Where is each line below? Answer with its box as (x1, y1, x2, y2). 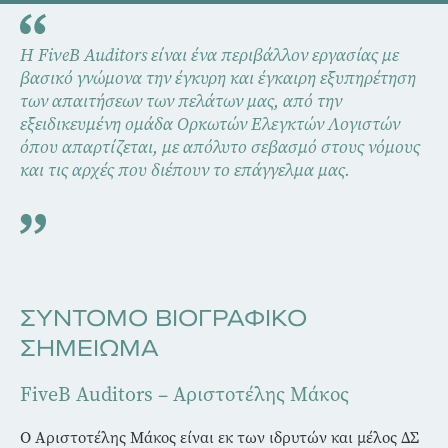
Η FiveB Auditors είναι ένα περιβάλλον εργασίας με (20, 42, 399, 67)
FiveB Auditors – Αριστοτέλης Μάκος (20, 380, 349, 408)
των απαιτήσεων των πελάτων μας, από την (20, 88, 342, 113)
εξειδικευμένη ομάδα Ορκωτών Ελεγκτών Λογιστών (20, 111, 400, 136)
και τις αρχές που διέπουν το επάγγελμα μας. (20, 157, 350, 182)
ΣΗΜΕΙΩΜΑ (20, 330, 159, 366)
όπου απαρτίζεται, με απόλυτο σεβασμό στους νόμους (20, 134, 420, 159)
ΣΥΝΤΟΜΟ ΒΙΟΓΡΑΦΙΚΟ (20, 300, 307, 336)
